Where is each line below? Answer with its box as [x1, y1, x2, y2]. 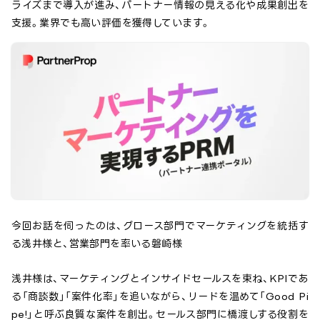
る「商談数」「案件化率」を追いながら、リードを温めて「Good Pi [11, 290, 309, 301]
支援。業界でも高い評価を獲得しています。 [11, 17, 211, 29]
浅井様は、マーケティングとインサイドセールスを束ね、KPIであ [11, 272, 309, 284]
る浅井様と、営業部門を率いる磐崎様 [11, 237, 183, 249]
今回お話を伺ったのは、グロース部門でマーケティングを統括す [11, 219, 309, 231]
